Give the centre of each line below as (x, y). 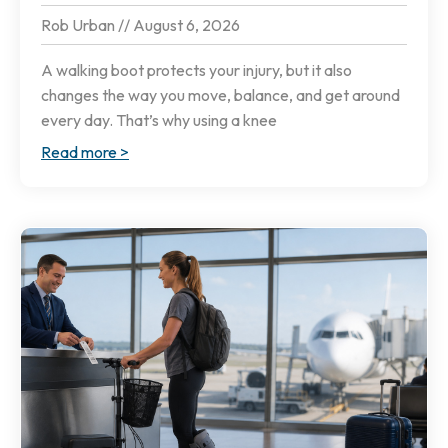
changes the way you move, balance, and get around (220, 95)
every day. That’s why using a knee (159, 120)
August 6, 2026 (185, 25)
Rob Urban (79, 25)
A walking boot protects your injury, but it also (196, 70)
